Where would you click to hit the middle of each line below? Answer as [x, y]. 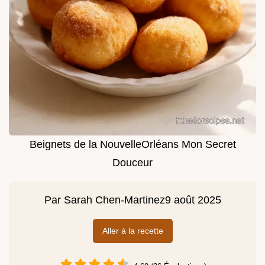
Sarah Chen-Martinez [114, 200]
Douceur [132, 163]
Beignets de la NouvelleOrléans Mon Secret [132, 145]
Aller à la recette [132, 231]
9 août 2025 [193, 200]
